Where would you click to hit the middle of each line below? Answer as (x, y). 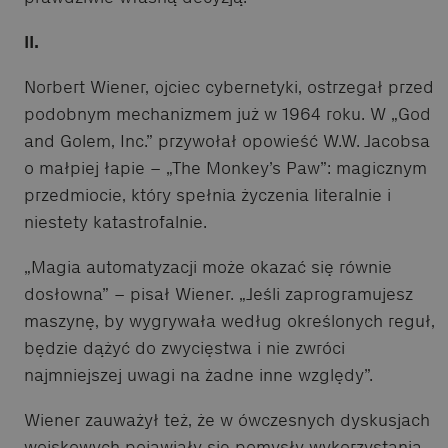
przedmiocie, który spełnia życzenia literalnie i (207, 194)
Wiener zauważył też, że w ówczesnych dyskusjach (227, 419)
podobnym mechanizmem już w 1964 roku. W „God (227, 113)
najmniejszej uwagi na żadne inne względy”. (198, 374)
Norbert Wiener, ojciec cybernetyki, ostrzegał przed (229, 86)
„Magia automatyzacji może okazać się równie (208, 266)
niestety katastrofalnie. (115, 221)
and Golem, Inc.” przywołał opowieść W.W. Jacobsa (227, 140)
